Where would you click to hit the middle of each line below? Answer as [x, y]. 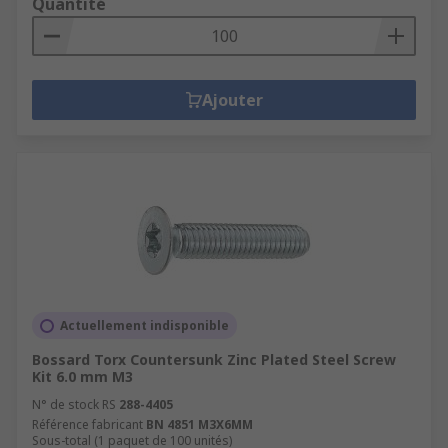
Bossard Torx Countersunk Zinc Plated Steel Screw [214, 359]
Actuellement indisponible [144, 325]
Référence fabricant [87, 424]
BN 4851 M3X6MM [199, 424]
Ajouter [232, 100]
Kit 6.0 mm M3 [82, 376]
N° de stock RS [74, 404]
